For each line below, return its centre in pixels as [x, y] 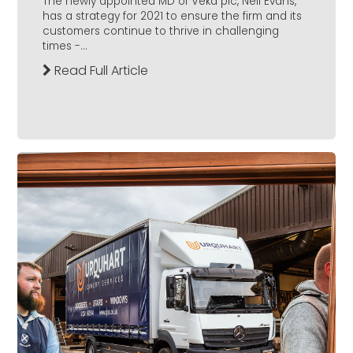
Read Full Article [100, 71]
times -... [65, 46]
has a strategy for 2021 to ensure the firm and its [172, 17]
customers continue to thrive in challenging [161, 32]
